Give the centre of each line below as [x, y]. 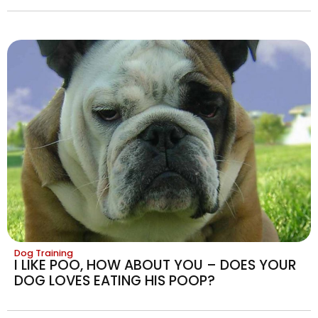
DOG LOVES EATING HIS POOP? [115, 281]
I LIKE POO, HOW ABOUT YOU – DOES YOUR [155, 265]
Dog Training [44, 253]
